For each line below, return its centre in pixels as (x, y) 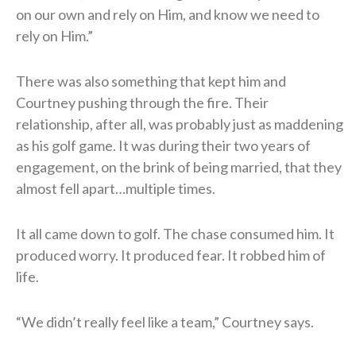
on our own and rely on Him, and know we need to (168, 14)
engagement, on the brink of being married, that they (179, 166)
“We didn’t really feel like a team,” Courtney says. (165, 321)
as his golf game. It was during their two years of (163, 145)
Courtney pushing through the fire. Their (142, 102)
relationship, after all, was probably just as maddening (180, 124)
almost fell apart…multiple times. (116, 188)
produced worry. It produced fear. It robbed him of (171, 255)
